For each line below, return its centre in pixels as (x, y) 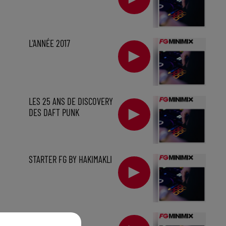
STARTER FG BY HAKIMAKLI (70, 159)
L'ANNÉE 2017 (49, 43)
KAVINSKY (44, 217)
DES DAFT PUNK (54, 112)
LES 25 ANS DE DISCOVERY (71, 101)
